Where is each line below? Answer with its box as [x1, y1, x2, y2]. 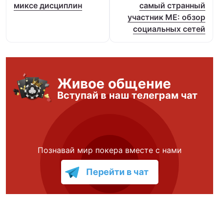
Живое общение [57, 75, 171, 92]
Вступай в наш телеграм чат [57, 89, 197, 101]
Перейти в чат [86, 167, 149, 177]
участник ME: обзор [128, 12, 205, 22]
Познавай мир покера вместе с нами [37, 145, 182, 155]
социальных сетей [133, 23, 205, 34]
